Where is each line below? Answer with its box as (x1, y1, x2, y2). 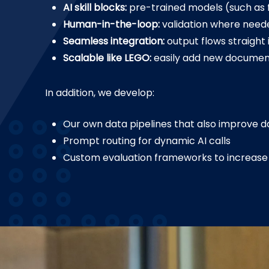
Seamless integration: (63, 34, 165, 48)
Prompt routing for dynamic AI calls (63, 134, 231, 148)
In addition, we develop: (45, 86, 155, 100)
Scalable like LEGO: (63, 51, 152, 65)
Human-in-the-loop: (63, 17, 160, 31)
